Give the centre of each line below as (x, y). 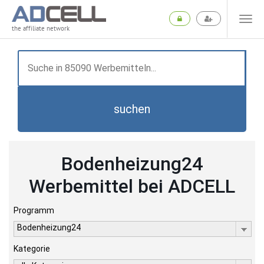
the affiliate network (41, 29)
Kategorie (32, 249)
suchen (132, 109)
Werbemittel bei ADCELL (132, 186)
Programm (34, 210)
